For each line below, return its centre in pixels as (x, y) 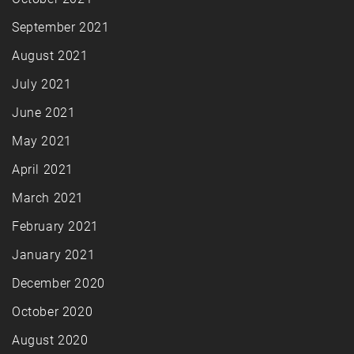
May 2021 (42, 141)
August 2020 (50, 341)
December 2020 (58, 284)
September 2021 (61, 28)
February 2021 (55, 227)
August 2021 (50, 56)
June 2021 (44, 113)
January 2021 (54, 255)
